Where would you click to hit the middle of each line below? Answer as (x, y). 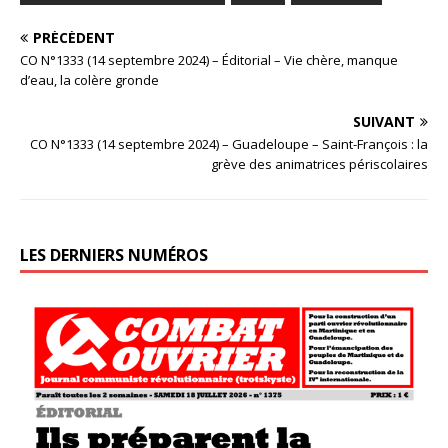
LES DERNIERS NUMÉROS (114, 254)
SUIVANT (384, 121)
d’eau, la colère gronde (89, 79)
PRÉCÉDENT (74, 37)
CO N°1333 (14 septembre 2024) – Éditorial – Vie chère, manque (209, 59)
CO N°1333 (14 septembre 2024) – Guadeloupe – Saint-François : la (229, 143)
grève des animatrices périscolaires (319, 163)
